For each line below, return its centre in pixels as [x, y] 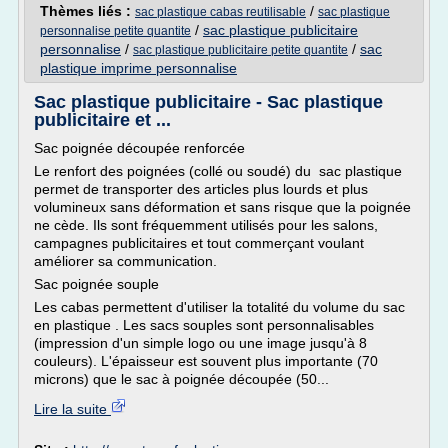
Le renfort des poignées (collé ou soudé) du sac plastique [218, 171]
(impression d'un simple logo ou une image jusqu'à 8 [200, 343]
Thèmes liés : [87, 11]
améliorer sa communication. [125, 261]
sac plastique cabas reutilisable [220, 12]
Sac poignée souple [96, 284]
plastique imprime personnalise [138, 68]
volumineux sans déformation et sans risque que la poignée [222, 207]
